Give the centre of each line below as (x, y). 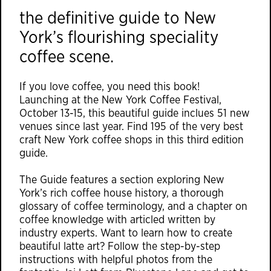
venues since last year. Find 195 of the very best (131, 127)
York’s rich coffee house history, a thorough (122, 194)
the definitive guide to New (118, 19)
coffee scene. (67, 57)
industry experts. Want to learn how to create (126, 233)
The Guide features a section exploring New (122, 180)
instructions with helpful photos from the (116, 260)
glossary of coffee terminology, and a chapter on (133, 207)
